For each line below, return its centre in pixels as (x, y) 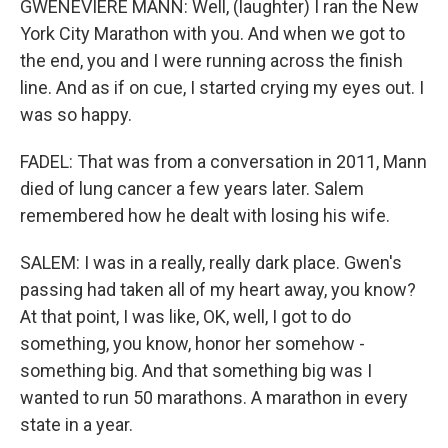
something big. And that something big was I (196, 370)
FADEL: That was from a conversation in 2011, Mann (223, 161)
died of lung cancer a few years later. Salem (192, 188)
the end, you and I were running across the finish (211, 60)
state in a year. (76, 424)
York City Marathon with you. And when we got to (212, 33)
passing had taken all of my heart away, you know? (218, 289)
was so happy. (76, 114)
